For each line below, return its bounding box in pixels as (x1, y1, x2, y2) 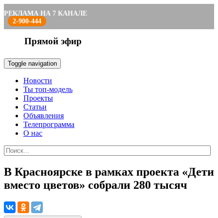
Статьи (23, 103, 47, 111)
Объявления (23, 111, 64, 120)
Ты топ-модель (23, 85, 73, 93)
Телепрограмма (23, 120, 74, 128)
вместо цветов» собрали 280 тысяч (4, 178, 187, 191)
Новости (23, 76, 52, 85)
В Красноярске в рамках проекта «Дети (4, 165, 214, 178)
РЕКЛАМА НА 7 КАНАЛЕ (4, 10, 87, 17)
